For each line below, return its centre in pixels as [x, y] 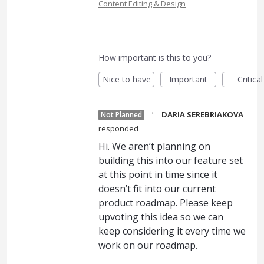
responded [118, 128]
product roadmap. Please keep [166, 202]
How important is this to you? [155, 57]
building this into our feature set [171, 160]
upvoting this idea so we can [161, 217]
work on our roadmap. [148, 245]
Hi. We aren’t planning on [154, 146]
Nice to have [126, 79]
